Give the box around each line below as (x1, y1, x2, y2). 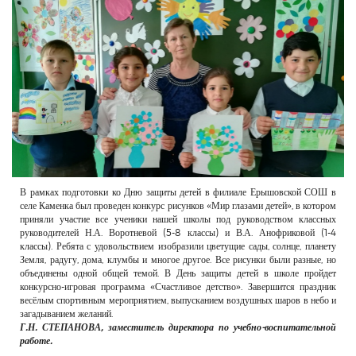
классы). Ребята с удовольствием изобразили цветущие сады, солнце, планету (20, 240, 336, 252)
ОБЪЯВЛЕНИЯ (12, 32, 90, 48)
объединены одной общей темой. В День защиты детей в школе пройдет (20, 267, 336, 279)
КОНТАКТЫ (12, 56, 72, 73)
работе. (20, 335, 52, 346)
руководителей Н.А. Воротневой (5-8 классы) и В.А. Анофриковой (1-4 (20, 226, 336, 238)
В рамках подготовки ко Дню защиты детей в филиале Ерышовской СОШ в (20, 186, 336, 198)
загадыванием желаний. (20, 308, 113, 319)
